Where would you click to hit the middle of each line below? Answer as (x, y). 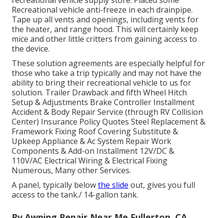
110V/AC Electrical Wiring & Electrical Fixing (90, 161)
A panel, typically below (55, 185)
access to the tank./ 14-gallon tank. (75, 195)
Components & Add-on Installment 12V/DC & (93, 151)
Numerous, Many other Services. (71, 171)
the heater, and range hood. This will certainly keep (105, 29)
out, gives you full (162, 185)
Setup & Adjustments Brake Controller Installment (103, 102)
